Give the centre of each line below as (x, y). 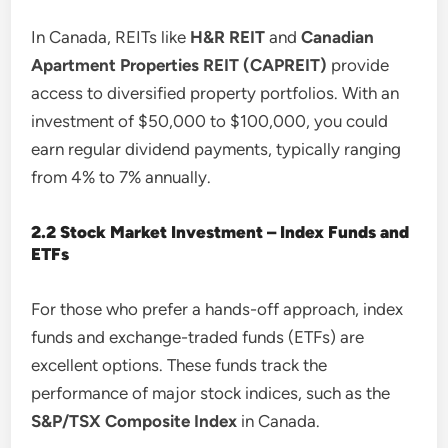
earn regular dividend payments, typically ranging (216, 148)
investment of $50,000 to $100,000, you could (210, 120)
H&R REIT (228, 36)
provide (358, 64)
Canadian (338, 36)
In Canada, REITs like (111, 36)
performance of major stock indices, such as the (211, 392)
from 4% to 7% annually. (121, 176)
